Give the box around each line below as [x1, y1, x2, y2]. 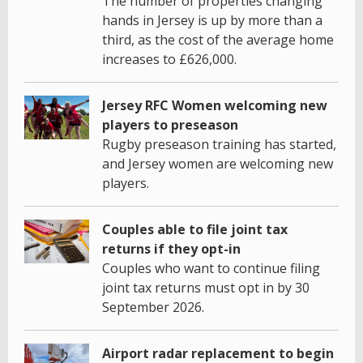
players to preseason [102, 116, 238, 135]
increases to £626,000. [102, 50, 237, 69]
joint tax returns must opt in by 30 [102, 279, 310, 297]
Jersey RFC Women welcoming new [102, 96, 327, 115]
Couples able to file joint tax [102, 220, 288, 239]
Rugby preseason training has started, [102, 135, 336, 154]
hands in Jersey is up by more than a [102, 11, 322, 30]
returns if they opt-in [102, 240, 241, 258]
